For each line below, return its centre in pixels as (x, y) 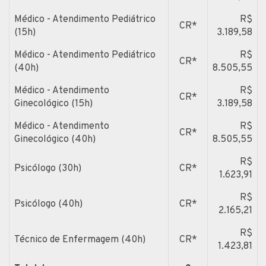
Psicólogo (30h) (48, 168)
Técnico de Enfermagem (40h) (80, 240)
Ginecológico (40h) (55, 139)
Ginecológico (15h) (53, 104)
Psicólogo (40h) (48, 204)
